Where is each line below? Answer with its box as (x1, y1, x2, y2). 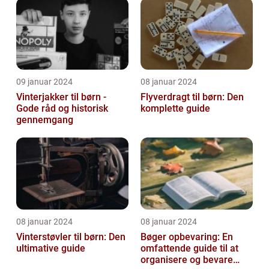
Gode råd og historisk (16, 103, 108, 115)
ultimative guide (16, 243, 85, 255)
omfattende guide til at (141, 243, 238, 255)
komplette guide (141, 103, 210, 115)
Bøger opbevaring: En (141, 231, 233, 243)
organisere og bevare (141, 254, 233, 266)
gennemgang (16, 114, 73, 126)
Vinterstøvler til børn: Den (16, 231, 125, 243)
